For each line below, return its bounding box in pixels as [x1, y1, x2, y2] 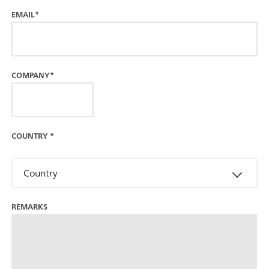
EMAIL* [11, 7, 39, 22]
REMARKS [11, 199, 47, 214]
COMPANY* [11, 68, 54, 82]
